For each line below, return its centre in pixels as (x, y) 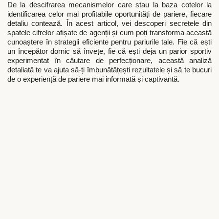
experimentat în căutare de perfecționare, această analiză (109, 61)
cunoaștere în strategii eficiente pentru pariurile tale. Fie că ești (109, 42)
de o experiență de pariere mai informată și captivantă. (93, 79)
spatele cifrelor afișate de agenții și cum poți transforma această (109, 33)
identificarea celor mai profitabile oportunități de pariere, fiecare (109, 14)
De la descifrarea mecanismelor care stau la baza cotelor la (109, 5)
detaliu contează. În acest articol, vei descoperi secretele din (109, 24)
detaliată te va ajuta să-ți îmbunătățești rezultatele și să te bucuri (109, 70)
